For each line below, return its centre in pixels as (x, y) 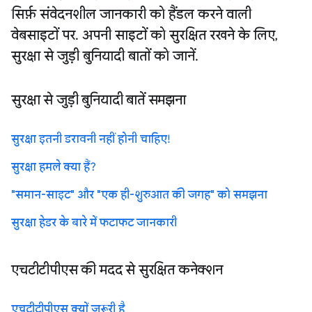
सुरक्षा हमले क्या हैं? (54, 167)
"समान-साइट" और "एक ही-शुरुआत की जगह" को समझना (139, 195)
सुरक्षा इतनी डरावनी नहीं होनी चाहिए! (91, 139)
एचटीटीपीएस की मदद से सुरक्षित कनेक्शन (117, 270)
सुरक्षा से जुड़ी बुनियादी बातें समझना (99, 100)
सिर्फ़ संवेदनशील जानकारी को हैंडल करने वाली (131, 14)
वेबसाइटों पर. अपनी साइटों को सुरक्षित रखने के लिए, (145, 35)
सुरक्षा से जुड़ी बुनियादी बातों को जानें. (105, 56)
